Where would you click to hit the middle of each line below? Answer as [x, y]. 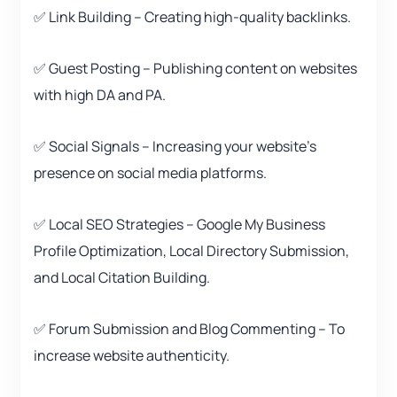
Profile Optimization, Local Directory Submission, [191, 251]
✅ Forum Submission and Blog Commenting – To [189, 329]
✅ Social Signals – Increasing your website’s [175, 147]
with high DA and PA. [100, 95]
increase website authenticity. [132, 356]
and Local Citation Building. [122, 278]
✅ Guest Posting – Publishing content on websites [195, 69]
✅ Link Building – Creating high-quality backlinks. [192, 17]
